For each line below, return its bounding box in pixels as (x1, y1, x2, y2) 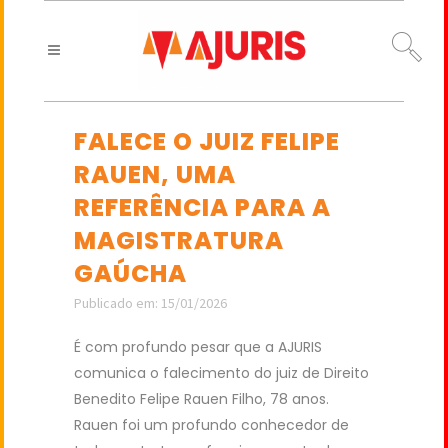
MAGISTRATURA (74, 224, 284, 257)
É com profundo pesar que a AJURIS (74, 337, 322, 357)
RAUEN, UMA (74, 158, 236, 191)
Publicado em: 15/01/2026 (74, 294, 227, 312)
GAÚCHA (74, 257, 187, 290)
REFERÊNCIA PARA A (74, 191, 331, 224)
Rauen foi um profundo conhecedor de (74, 415, 349, 435)
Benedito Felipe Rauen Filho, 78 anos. (74, 389, 329, 409)
